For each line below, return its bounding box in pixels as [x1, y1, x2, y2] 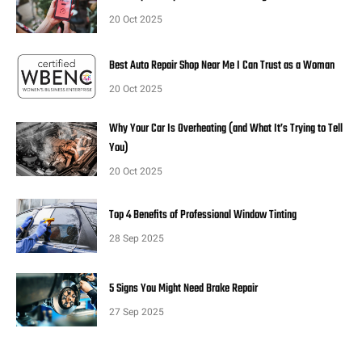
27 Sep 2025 [109, 305, 164, 320]
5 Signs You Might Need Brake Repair [109, 280, 258, 299]
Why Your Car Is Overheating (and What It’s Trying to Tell [109, 120, 343, 138]
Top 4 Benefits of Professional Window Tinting [109, 205, 297, 225]
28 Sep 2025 [109, 230, 164, 246]
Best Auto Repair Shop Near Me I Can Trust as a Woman [109, 57, 335, 76]
